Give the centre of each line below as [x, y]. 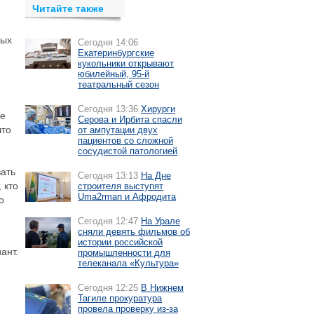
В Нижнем [162, 288]
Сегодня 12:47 [108, 221]
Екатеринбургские [116, 53]
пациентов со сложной [125, 141]
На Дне [156, 176]
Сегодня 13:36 [108, 109]
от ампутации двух [118, 130]
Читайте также [68, 8]
